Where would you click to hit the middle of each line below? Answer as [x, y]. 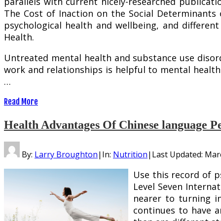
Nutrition [130, 155]
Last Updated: [178, 155]
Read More [21, 102]
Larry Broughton [66, 155]
